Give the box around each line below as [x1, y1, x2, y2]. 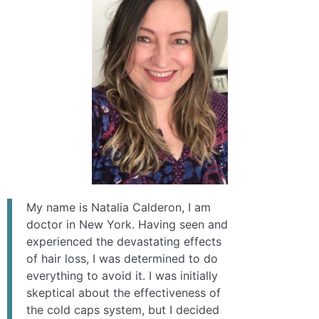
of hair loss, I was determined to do [26, 251, 218, 266]
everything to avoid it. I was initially [26, 268, 218, 283]
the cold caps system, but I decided [26, 303, 219, 318]
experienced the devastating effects [26, 234, 221, 249]
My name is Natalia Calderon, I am [26, 200, 211, 215]
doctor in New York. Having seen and [26, 217, 228, 232]
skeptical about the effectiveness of [26, 286, 221, 300]
